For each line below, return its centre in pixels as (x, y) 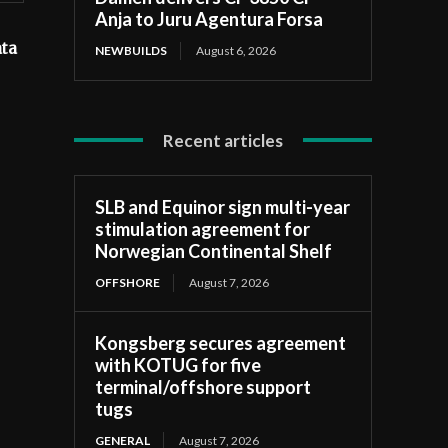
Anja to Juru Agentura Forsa (209, 18)
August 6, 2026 (236, 50)
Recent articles (223, 140)
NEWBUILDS (131, 50)
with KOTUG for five (178, 364)
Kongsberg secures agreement (221, 342)
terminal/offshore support (203, 386)
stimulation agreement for (203, 228)
